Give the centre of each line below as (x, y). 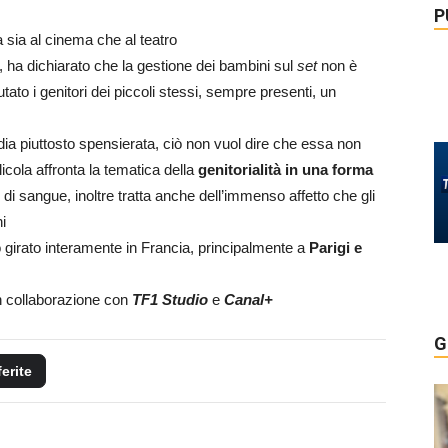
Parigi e (335, 247)
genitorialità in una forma (285, 169)
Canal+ (248, 299)
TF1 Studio (170, 299)
